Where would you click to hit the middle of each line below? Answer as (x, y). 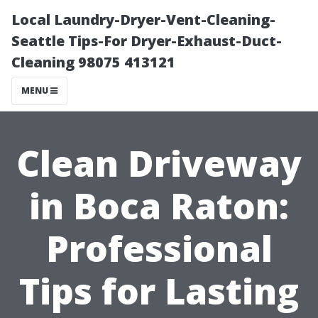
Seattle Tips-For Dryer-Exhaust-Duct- (147, 41)
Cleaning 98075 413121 (93, 62)
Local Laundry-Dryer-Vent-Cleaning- (143, 20)
